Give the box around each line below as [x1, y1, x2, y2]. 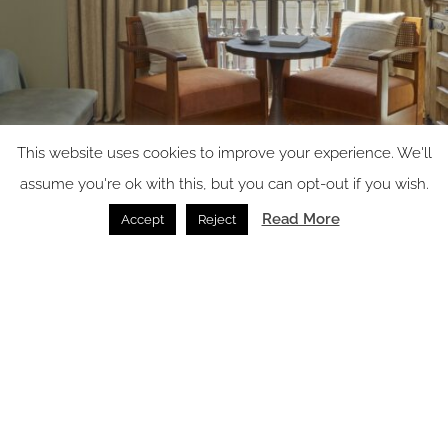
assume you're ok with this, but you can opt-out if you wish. [19, 175, 429, 193]
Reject [197, 212, 236, 227]
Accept [120, 212, 164, 227]
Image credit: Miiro [10, 223, 113, 238]
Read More [261, 210, 340, 228]
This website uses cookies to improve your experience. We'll [16, 143, 432, 162]
